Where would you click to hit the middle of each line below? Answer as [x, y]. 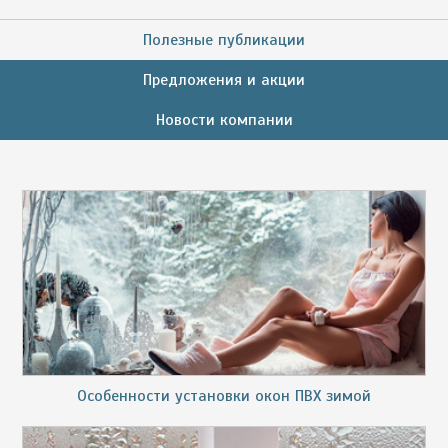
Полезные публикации [224, 40]
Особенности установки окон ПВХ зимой [224, 395]
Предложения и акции [224, 80]
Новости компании [224, 120]
